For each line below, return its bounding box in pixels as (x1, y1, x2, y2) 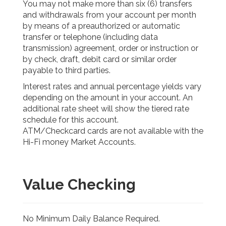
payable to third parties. (22, 65, 110, 75)
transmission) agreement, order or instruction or (22, 43, 198, 53)
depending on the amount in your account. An (22, 92, 193, 102)
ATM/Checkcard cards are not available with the (22, 126, 203, 136)
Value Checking (22, 175, 136, 193)
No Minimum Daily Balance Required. (22, 213, 160, 223)
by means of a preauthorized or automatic (22, 21, 180, 31)
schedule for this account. (22, 115, 119, 125)
